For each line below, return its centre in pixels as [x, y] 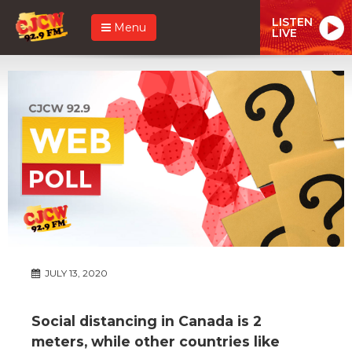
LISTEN [292, 22]
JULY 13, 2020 [75, 273]
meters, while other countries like [156, 341]
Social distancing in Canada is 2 [147, 321]
